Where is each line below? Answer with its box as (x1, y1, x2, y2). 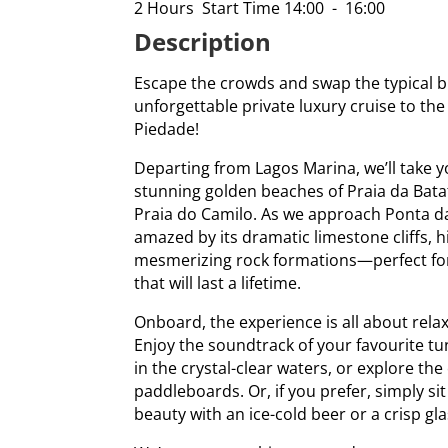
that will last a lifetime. (134, 272, 302, 295)
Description (134, 24, 272, 58)
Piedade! (134, 118, 200, 141)
